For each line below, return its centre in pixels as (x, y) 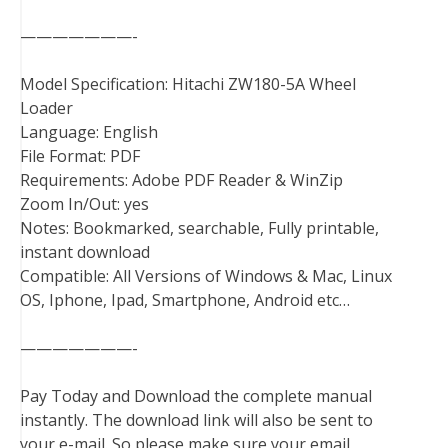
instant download (85, 252)
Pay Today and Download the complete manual (196, 396)
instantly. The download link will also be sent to (196, 420)
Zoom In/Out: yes (84, 204)
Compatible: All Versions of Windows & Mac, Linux (206, 276)
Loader (46, 108)
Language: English (89, 132)
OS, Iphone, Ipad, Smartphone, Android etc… (185, 300)
